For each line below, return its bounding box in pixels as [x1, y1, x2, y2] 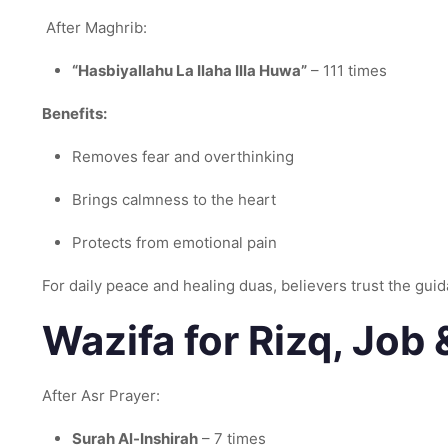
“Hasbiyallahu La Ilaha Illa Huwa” [72, 61, 307, 80]
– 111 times [307, 61, 387, 80]
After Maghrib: [42, 18, 147, 37]
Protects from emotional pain [72, 233, 277, 252]
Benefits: [42, 104, 107, 123]
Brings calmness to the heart [72, 190, 276, 209]
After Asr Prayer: [42, 386, 160, 405]
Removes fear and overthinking [72, 147, 294, 166]
